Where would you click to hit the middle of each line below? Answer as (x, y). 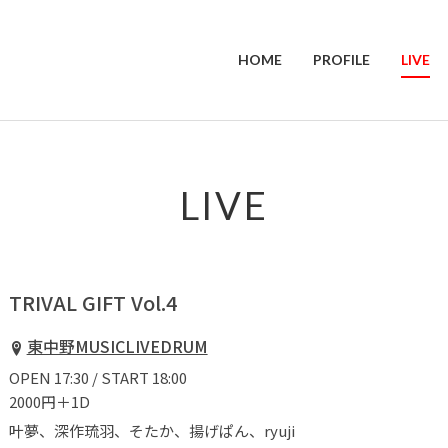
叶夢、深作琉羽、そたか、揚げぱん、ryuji (152, 430)
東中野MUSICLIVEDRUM (117, 346)
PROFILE (341, 60)
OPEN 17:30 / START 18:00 (98, 377)
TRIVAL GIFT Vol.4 (93, 302)
